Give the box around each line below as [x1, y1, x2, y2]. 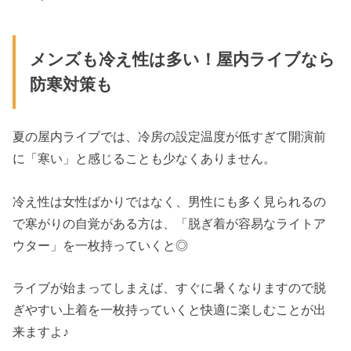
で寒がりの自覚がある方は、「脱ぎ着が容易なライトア [13, 215, 327, 230]
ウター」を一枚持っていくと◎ [13, 237, 189, 252]
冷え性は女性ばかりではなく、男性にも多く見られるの [13, 194, 327, 208]
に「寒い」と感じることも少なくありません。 [13, 151, 277, 166]
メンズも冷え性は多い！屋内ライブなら [29, 49, 335, 69]
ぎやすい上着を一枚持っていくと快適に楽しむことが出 [13, 302, 327, 317]
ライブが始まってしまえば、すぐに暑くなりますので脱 [13, 280, 327, 295]
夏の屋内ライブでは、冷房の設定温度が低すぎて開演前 [13, 129, 327, 144]
